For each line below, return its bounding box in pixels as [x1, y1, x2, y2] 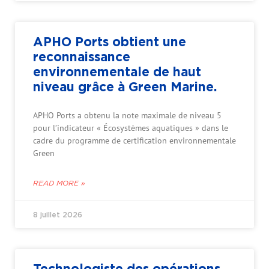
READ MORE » [33, 180, 85, 187]
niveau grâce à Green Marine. [33, 79, 217, 94]
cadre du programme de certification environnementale [33, 135, 236, 147]
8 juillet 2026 [33, 211, 82, 219]
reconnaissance [33, 49, 130, 64]
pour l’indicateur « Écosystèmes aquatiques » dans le [33, 122, 228, 134]
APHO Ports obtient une [33, 34, 186, 49]
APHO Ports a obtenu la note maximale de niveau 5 [33, 110, 222, 121]
